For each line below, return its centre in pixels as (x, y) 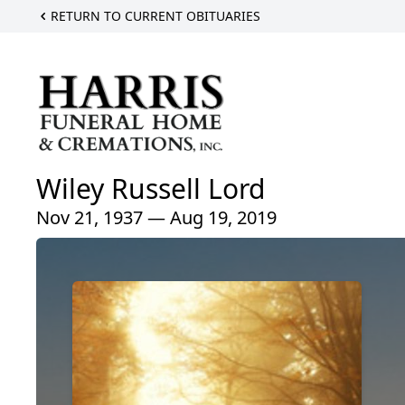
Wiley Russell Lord (151, 188)
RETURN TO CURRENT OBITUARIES (155, 16)
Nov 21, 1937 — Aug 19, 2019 (156, 217)
